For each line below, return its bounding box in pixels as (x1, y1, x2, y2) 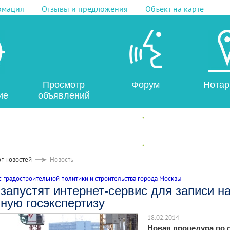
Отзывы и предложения (41, 4, 128, 14)
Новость (49, 155, 73, 164)
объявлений (37, 90, 90, 101)
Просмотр (43, 80, 85, 90)
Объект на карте (145, 4, 204, 14)
